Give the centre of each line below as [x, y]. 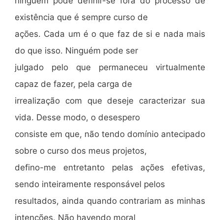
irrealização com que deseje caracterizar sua [110, 101]
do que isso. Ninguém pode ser [76, 51]
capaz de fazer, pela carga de [73, 84]
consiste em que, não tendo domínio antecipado [110, 134]
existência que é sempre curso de [81, 17]
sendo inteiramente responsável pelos [90, 184]
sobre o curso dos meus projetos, [81, 151]
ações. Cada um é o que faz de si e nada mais [110, 34]
